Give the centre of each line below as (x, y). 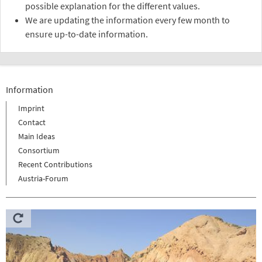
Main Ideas (37, 137)
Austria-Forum (43, 179)
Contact (32, 123)
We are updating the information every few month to (127, 20)
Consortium (39, 151)
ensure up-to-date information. (87, 34)
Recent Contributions (55, 165)
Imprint (31, 108)
